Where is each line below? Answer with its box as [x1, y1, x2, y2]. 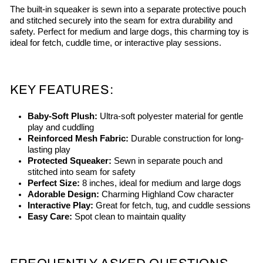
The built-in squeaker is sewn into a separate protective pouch [10, 5, 246, 15]
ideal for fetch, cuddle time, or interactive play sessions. [10, 38, 221, 48]
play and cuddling [28, 123, 94, 133]
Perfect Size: [28, 178, 80, 188]
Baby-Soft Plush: [28, 112, 97, 122]
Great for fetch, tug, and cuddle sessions [93, 201, 251, 211]
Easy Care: [28, 212, 72, 222]
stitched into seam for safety [28, 167, 136, 177]
